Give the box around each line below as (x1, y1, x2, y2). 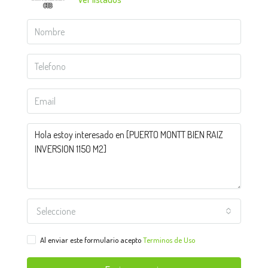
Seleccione (36, 205, 75, 218)
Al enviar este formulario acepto (40, 235, 143, 245)
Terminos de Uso (143, 235, 195, 245)
